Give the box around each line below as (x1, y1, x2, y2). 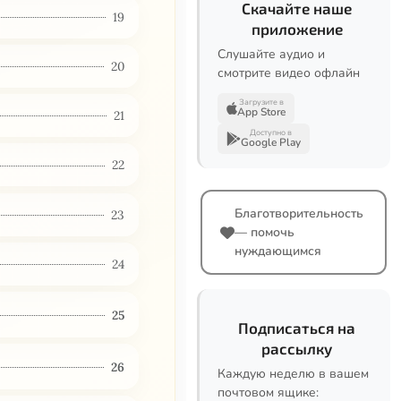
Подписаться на (238, 319, 355, 337)
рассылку (261, 339, 332, 357)
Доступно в (250, 127, 292, 138)
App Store (237, 105, 286, 119)
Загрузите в (239, 97, 284, 107)
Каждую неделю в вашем (218, 365, 369, 382)
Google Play (241, 135, 301, 149)
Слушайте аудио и (218, 46, 325, 63)
